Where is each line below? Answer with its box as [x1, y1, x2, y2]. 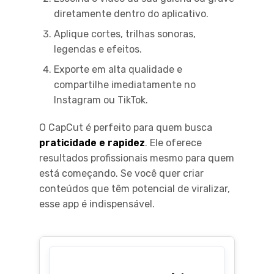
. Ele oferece [145, 137, 202, 149]
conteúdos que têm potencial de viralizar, [39, 183, 230, 195]
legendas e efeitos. [54, 43, 142, 56]
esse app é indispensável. [39, 198, 155, 210]
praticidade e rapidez [39, 137, 145, 149]
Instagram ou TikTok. [54, 94, 148, 106]
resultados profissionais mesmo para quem [39, 152, 234, 165]
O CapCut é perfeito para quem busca [39, 122, 212, 134]
